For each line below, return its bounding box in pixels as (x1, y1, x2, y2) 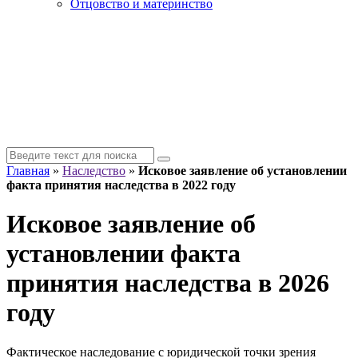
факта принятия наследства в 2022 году (6, 178, 236, 192)
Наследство (62, 164, 125, 177)
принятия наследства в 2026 (6, 268, 329, 298)
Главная (6, 164, 50, 177)
